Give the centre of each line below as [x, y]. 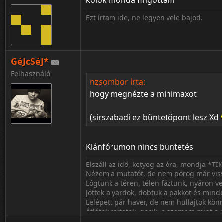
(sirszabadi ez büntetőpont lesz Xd [155, 117]
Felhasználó [30, 74]
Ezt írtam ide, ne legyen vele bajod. [144, 18]
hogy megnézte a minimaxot [143, 94]
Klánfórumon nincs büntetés [139, 147]
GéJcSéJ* [30, 61]
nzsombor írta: [117, 82]
